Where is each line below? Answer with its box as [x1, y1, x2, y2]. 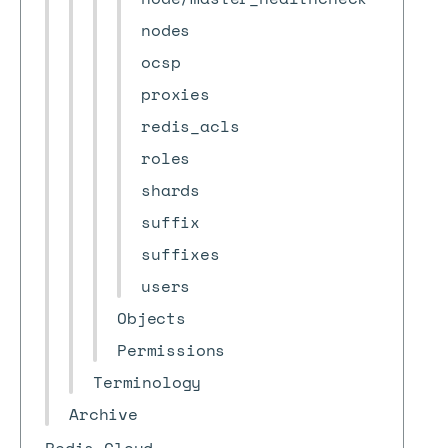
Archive [69, 402, 138, 426]
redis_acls [141, 114, 240, 138]
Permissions [117, 338, 226, 362]
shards [141, 178, 201, 202]
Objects [117, 306, 186, 330]
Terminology [93, 370, 202, 394]
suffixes [141, 242, 220, 266]
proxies [141, 82, 210, 106]
